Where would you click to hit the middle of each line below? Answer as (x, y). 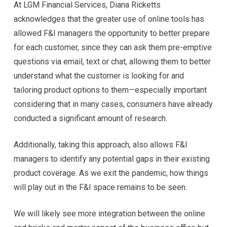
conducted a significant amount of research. (90, 118)
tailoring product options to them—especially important (110, 90)
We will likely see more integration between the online (109, 213)
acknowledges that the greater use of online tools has (109, 19)
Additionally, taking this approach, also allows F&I (100, 144)
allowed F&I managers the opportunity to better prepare (111, 33)
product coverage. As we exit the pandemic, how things (111, 173)
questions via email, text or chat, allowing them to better (112, 61)
